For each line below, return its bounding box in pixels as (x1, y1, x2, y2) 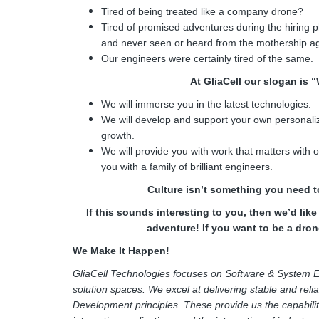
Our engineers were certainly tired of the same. (101, 53, 316, 64)
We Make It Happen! (73, 245, 169, 256)
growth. (101, 130, 137, 141)
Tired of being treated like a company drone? (101, 6, 303, 17)
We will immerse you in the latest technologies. (101, 98, 311, 110)
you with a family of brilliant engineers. (101, 161, 276, 172)
